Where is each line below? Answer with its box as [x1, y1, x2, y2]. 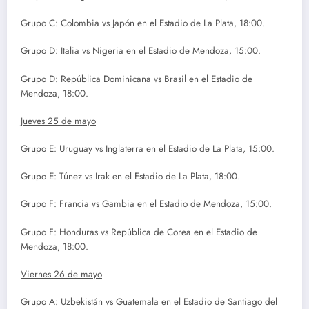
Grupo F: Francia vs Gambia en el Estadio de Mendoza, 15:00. [21, 197, 272, 211]
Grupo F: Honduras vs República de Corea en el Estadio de [21, 225, 257, 239]
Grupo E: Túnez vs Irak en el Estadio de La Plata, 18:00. [21, 170, 240, 183]
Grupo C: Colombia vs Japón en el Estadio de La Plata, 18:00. [21, 17, 265, 30]
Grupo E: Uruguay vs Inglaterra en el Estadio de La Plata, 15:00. [21, 142, 275, 156]
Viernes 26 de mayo [21, 267, 102, 281]
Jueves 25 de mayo [21, 114, 96, 128]
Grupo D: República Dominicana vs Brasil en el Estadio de [21, 72, 252, 86]
